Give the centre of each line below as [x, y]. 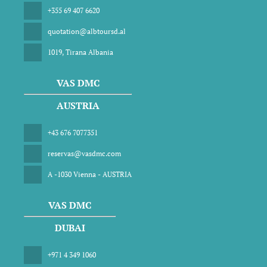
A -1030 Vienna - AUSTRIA [90, 174]
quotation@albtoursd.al [87, 31]
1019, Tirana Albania [80, 52]
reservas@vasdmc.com [84, 153]
